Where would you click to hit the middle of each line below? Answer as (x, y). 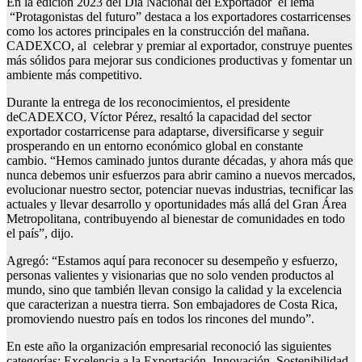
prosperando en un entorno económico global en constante (155, 146)
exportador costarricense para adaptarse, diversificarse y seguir (165, 132)
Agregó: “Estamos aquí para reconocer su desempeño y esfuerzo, (172, 261)
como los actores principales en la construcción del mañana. (158, 32)
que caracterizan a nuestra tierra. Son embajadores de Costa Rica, (172, 305)
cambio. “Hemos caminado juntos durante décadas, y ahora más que (180, 161)
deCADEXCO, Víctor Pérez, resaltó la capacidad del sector (159, 117)
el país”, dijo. (40, 234)
